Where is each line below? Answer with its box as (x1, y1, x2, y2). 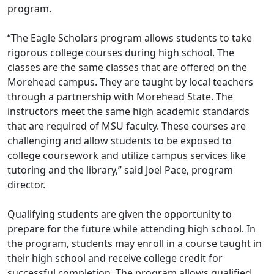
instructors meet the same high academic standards (7, 105, 250, 119)
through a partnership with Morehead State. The (7, 90, 233, 104)
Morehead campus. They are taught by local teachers (7, 75, 253, 89)
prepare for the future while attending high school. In (7, 222, 256, 236)
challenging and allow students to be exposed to (7, 134, 232, 148)
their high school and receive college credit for (7, 251, 223, 265)
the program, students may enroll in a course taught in (7, 237, 262, 251)
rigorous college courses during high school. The (7, 46, 234, 60)
